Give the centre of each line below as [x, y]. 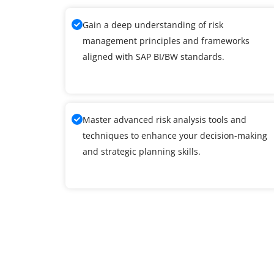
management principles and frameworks [166, 40]
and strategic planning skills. [142, 151]
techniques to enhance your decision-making [175, 135]
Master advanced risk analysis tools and [165, 119]
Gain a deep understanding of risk [153, 24]
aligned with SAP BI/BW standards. [154, 56]
